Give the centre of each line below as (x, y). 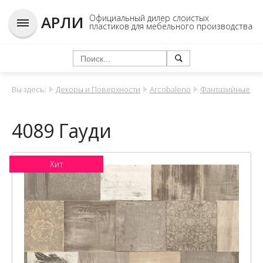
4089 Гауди (62, 131)
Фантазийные (225, 89)
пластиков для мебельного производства (171, 26)
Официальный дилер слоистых (149, 18)
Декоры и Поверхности (98, 89)
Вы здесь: (29, 89)
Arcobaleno (170, 89)
